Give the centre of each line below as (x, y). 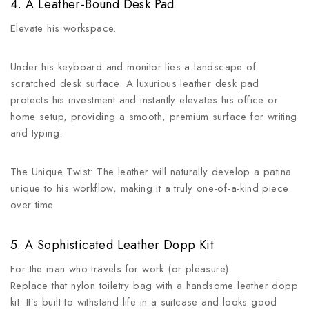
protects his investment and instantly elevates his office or (144, 100)
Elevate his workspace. (63, 28)
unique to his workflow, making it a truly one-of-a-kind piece (150, 188)
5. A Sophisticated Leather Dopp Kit (112, 245)
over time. (33, 205)
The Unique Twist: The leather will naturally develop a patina (151, 172)
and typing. (37, 133)
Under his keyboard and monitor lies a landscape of (133, 67)
